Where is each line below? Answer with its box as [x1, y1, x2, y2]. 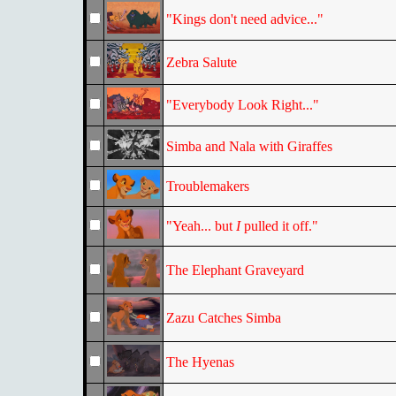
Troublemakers [165, 179, 249, 194]
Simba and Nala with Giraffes [165, 139, 332, 154]
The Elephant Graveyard [165, 263, 304, 278]
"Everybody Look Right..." [165, 97, 319, 112]
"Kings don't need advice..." [165, 11, 324, 27]
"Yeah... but [165, 218, 236, 233]
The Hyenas [165, 354, 234, 369]
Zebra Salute [165, 55, 237, 70]
